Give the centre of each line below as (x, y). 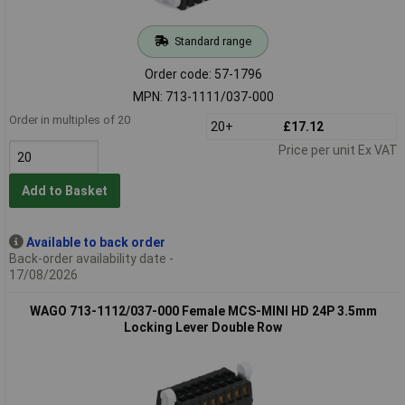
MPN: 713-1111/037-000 (203, 96)
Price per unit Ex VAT (338, 150)
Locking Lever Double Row (203, 327)
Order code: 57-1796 (203, 74)
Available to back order (95, 242)
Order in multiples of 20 (69, 119)
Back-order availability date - (91, 258)
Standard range (212, 41)
